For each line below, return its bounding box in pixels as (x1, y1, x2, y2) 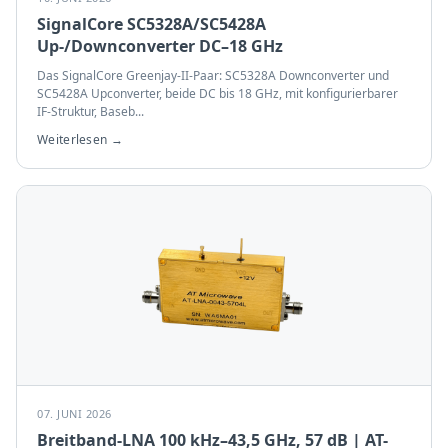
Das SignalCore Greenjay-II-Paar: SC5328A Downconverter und (37, 67, 389, 84)
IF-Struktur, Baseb (37, 103, 135, 120)
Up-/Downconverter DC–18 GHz (37, 35, 283, 57)
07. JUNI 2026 (37, 406, 112, 421)
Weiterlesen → (37, 131, 123, 148)
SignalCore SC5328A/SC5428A (37, 13, 266, 35)
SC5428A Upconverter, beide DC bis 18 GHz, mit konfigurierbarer (37, 85, 398, 102)
